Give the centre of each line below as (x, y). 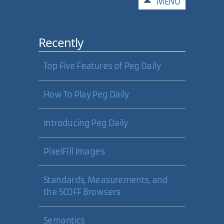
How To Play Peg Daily (86, 94)
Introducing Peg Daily (86, 123)
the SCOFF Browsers (82, 192)
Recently (61, 42)
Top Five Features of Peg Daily (102, 66)
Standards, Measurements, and (106, 180)
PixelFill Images (74, 151)
